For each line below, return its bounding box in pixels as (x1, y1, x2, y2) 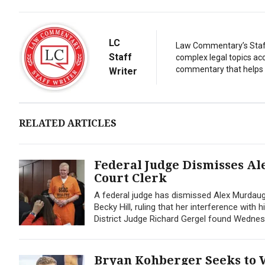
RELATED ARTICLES (19, 118, 117, 129)
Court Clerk (94, 171, 167, 185)
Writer (109, 66, 137, 77)
